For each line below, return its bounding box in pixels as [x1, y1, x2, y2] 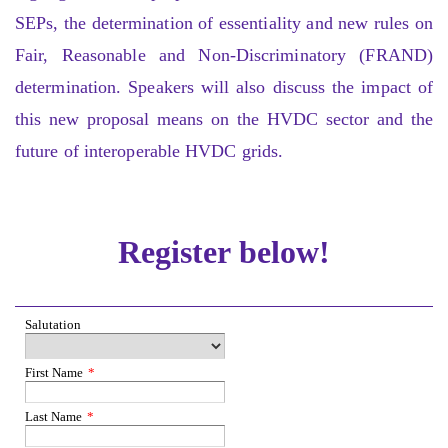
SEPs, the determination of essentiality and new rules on [15, 12, 433, 33]
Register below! [117, 233, 331, 270]
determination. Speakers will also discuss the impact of [15, 76, 433, 97]
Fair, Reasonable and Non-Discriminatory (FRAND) [15, 44, 433, 65]
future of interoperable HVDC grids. [15, 140, 284, 161]
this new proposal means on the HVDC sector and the [15, 108, 433, 129]
